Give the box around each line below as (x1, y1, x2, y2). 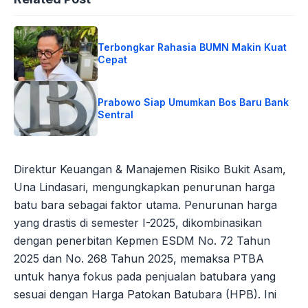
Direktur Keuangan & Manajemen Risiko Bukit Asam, (14, 162, 286, 177)
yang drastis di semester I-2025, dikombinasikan (14, 216, 262, 230)
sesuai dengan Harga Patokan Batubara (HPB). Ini (14, 287, 276, 302)
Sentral (98, 109, 134, 121)
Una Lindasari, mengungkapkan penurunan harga (14, 180, 275, 195)
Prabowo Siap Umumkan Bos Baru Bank (98, 96, 289, 109)
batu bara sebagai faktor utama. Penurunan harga (14, 198, 277, 212)
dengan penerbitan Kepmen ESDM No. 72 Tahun (14, 234, 270, 248)
